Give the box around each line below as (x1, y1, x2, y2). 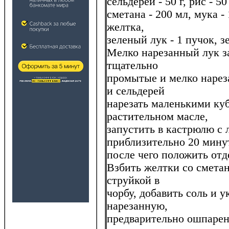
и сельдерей (107, 84, 165, 97)
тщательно (107, 59, 158, 72)
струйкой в (107, 174, 159, 187)
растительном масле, (107, 110, 208, 123)
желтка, (107, 20, 144, 33)
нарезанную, (107, 199, 168, 212)
